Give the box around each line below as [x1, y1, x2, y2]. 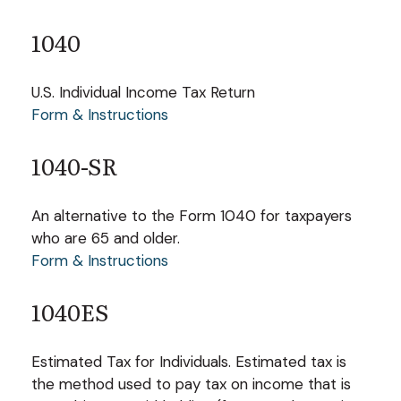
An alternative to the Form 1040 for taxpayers [31, 205, 352, 226]
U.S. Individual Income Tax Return [31, 81, 255, 102]
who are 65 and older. [31, 227, 180, 248]
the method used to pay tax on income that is [31, 373, 351, 394]
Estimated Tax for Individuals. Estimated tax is [31, 351, 346, 371]
